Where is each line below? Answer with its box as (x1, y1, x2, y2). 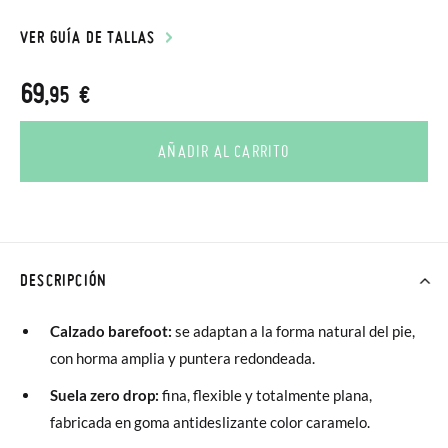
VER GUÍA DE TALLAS (20, 27, 156, 47)
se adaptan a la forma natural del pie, (175, 322, 415, 340)
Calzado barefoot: (50, 322, 175, 340)
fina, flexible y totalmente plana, (162, 386, 372, 404)
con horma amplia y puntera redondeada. (50, 349, 315, 367)
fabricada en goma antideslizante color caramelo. (50, 413, 370, 431)
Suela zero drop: (50, 386, 162, 404)
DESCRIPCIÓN (20, 270, 108, 290)
